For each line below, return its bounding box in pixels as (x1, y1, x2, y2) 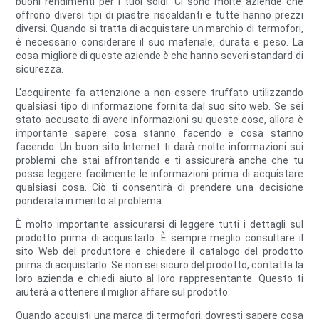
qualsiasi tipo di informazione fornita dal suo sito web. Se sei (16, 100, 303, 113)
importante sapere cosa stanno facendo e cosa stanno (16, 127, 303, 140)
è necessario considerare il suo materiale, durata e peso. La (16, 36, 303, 48)
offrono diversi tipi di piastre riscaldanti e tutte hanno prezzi (16, 9, 303, 21)
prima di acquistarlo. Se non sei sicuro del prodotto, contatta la (16, 259, 303, 271)
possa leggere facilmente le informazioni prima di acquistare (16, 168, 303, 180)
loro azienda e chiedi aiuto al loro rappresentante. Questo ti (16, 273, 303, 285)
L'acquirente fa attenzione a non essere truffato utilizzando (16, 87, 303, 99)
